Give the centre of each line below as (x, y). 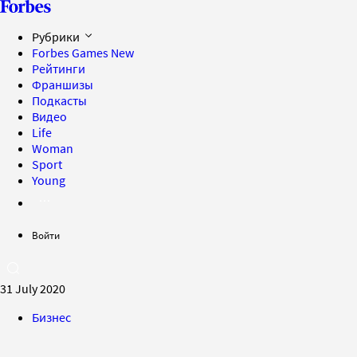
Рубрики (57, 37)
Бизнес (51, 317)
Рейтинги (59, 69)
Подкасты (59, 100)
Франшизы (63, 84)
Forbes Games (71, 53)
